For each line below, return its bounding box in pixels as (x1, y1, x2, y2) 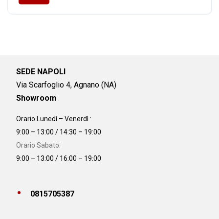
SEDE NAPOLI (16, 66, 68, 76)
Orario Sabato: (16, 141, 61, 150)
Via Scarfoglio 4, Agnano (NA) (16, 80, 117, 89)
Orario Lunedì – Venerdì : (16, 115, 92, 123)
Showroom (16, 93, 57, 103)
